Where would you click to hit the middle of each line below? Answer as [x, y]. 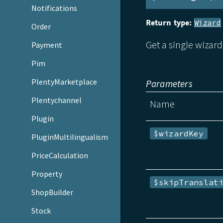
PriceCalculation [60, 155]
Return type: [168, 23]
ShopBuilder [53, 192]
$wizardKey [179, 133]
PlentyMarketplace [64, 81]
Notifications [55, 8]
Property [47, 173]
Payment [47, 45]
